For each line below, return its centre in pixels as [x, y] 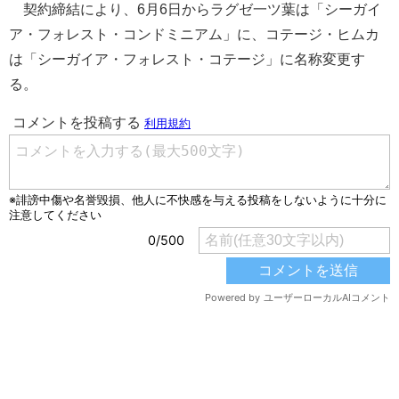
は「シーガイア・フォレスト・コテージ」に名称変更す [187, 60]
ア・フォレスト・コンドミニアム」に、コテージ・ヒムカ [194, 35]
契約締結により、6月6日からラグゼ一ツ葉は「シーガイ [195, 10]
